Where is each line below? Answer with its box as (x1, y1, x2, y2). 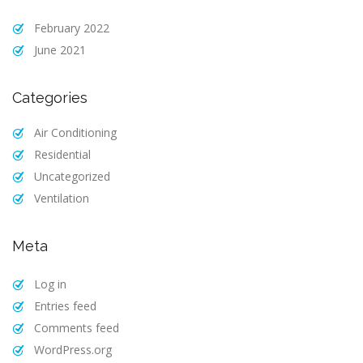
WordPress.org (33, 342, 112, 358)
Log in (33, 276, 66, 293)
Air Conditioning (33, 125, 117, 141)
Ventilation (33, 190, 89, 207)
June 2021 (33, 42, 86, 58)
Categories (12, 89, 88, 107)
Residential (33, 147, 91, 163)
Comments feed (33, 320, 119, 336)
